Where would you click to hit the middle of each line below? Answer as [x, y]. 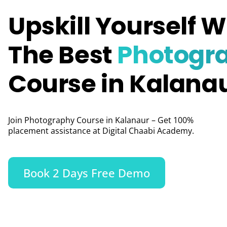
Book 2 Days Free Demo [87, 173]
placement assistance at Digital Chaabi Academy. [101, 131]
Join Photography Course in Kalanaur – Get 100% [101, 120]
